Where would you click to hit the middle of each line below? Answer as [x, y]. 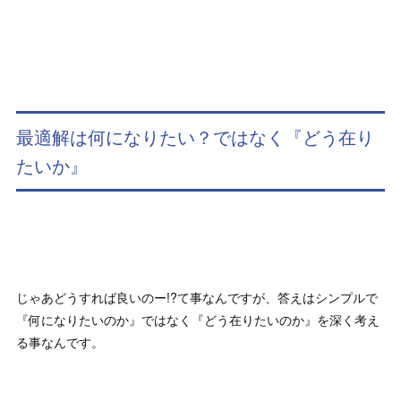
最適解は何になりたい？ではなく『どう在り [196, 137]
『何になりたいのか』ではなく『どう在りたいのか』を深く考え [198, 320]
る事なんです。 [60, 342]
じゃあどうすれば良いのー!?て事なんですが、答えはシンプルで [197, 298]
